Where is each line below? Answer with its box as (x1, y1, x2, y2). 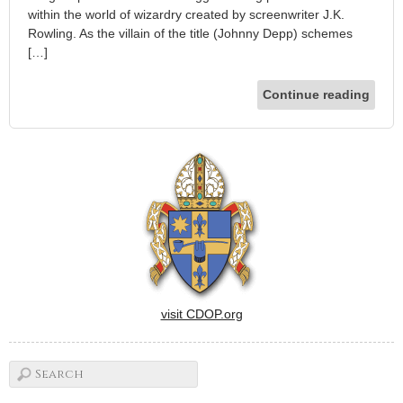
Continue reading (263, 86, 370, 102)
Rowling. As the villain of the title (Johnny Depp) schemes (28, 25, 353, 40)
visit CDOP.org (160, 306, 243, 321)
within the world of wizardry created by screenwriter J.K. (28, 6, 345, 22)
